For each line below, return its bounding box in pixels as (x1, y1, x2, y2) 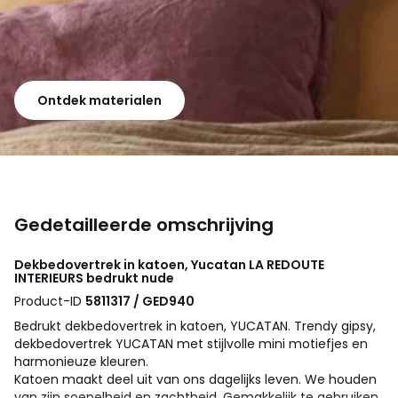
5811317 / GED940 (85, 291, 195, 310)
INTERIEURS (14, 268, 84, 287)
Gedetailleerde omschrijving (14, 211, 274, 237)
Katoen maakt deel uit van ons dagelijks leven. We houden (14, 370, 377, 388)
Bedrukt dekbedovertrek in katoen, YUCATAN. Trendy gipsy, (14, 316, 376, 335)
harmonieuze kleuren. (14, 352, 148, 370)
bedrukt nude (84, 268, 174, 287)
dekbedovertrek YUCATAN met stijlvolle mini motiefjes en (14, 334, 368, 353)
